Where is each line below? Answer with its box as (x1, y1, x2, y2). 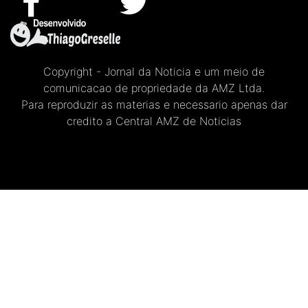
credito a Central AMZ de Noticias (67, 114, 241, 128)
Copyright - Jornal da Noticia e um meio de (43, 65, 265, 78)
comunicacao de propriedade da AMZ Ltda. (43, 81, 265, 95)
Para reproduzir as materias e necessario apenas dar (21, 98, 287, 111)
